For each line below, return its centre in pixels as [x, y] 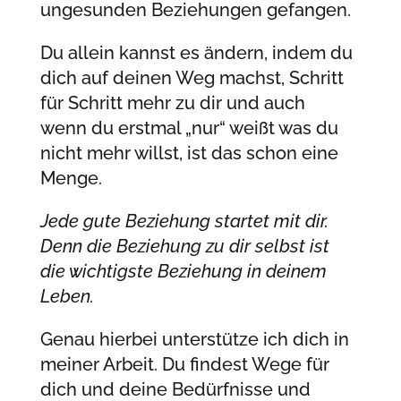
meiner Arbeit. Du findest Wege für [184, 364]
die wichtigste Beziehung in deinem [183, 271]
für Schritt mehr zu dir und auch [172, 102]
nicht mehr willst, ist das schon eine [189, 153]
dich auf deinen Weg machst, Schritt [192, 77]
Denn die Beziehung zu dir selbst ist [184, 246]
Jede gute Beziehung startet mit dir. [184, 221]
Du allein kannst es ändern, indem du [196, 52]
